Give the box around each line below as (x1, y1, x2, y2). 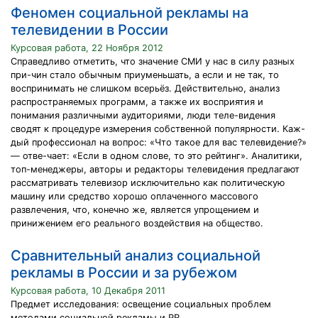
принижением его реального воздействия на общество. (11, 218, 263, 229)
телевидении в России (11, 21, 168, 38)
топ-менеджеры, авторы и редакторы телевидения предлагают (11, 164, 300, 175)
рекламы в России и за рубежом (11, 264, 237, 281)
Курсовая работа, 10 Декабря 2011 (11, 285, 165, 296)
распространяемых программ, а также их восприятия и (11, 97, 263, 107)
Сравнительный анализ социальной (11, 247, 261, 264)
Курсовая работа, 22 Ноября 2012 (11, 43, 163, 53)
